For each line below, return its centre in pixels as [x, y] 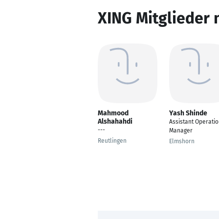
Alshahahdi [115, 121]
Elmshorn [182, 141]
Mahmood [113, 113]
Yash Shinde [188, 113]
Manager [181, 131]
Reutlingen [112, 141]
